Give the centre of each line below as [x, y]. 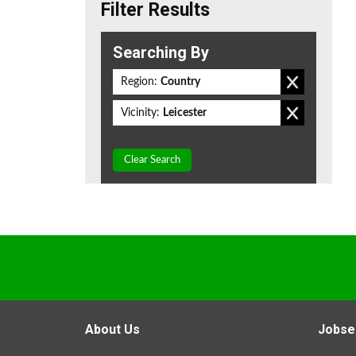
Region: [139, 82]
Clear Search [152, 160]
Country [180, 82]
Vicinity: [140, 113]
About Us [112, 329]
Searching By [161, 52]
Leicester [185, 113]
